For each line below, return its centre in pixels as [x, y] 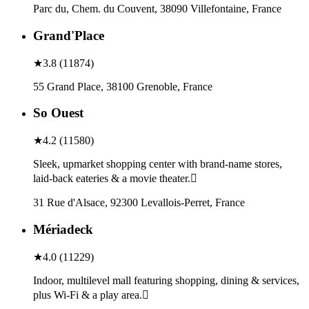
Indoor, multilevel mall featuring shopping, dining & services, [166, 280]
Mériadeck [63, 229]
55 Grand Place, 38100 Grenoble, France [123, 86]
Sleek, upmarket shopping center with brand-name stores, [158, 164]
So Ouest [58, 113]
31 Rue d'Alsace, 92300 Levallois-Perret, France [139, 203]
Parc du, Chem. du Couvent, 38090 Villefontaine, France [157, 9]
